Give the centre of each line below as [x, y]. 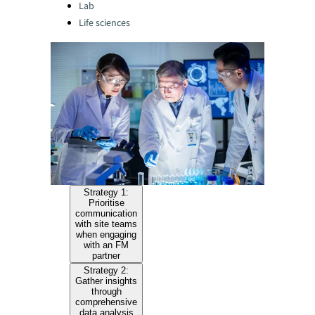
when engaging [107, 234]
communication [107, 213]
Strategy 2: [107, 270]
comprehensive [107, 302]
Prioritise [106, 202]
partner [107, 255]
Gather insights [107, 281]
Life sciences [104, 23]
